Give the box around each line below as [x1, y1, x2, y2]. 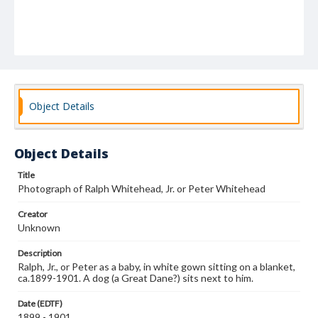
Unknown [18, 221, 60, 234]
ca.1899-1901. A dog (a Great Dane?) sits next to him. [18, 272, 253, 284]
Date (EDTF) [18, 298, 62, 309]
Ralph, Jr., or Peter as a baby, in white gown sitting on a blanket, [18, 261, 295, 273]
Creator [18, 209, 48, 219]
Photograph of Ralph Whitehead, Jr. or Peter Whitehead [18, 182, 265, 194]
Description [18, 248, 62, 258]
